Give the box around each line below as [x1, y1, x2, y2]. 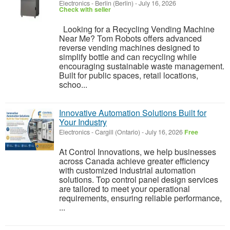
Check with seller [59, 5, 111, 14]
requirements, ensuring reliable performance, [59, 192, 222, 204]
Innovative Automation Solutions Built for [59, 107, 206, 119]
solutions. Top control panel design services [59, 174, 218, 185]
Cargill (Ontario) [95, 127, 140, 137]
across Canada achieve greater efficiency [59, 155, 209, 167]
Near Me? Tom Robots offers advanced [59, 32, 202, 44]
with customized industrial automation [59, 164, 196, 176]
